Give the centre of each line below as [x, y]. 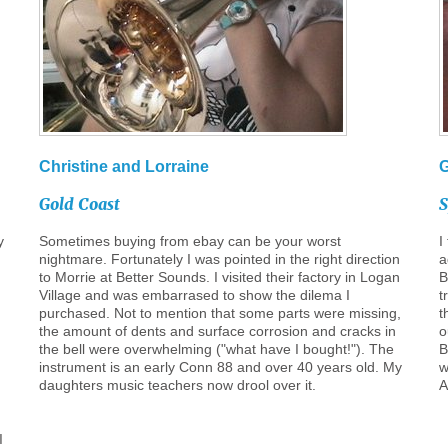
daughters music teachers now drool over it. [177, 385]
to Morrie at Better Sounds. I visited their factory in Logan [219, 277]
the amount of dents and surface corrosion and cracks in [217, 331]
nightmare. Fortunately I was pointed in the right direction [219, 259]
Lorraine [176, 166]
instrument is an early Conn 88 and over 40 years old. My [220, 367]
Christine [73, 166]
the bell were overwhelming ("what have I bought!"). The [216, 349]
